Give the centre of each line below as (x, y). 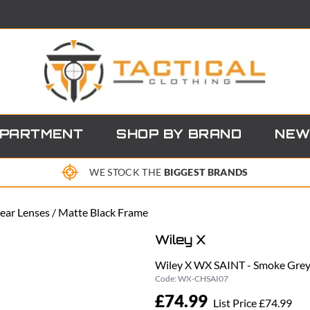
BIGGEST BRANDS (206, 172)
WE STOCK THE (127, 172)
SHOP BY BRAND (179, 136)
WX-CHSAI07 (203, 279)
